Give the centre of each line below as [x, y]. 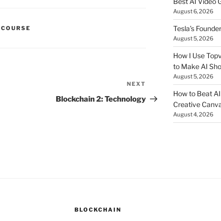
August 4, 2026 [193, 115]
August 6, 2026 [193, 12]
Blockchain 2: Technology [101, 99]
